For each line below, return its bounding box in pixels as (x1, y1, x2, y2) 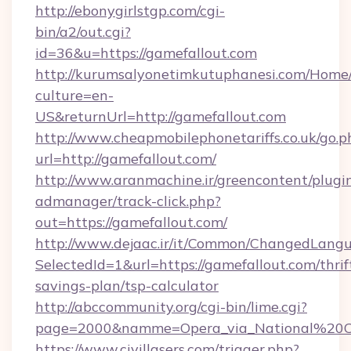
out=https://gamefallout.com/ (35, 213, 227, 231)
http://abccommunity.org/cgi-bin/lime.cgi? (35, 298, 307, 316)
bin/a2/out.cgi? (35, 23, 131, 41)
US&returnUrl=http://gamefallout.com (35, 107, 286, 125)
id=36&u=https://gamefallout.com (35, 44, 257, 62)
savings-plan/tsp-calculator (35, 277, 219, 295)
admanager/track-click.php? (35, 192, 221, 210)
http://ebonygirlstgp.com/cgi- (35, 2, 225, 20)
